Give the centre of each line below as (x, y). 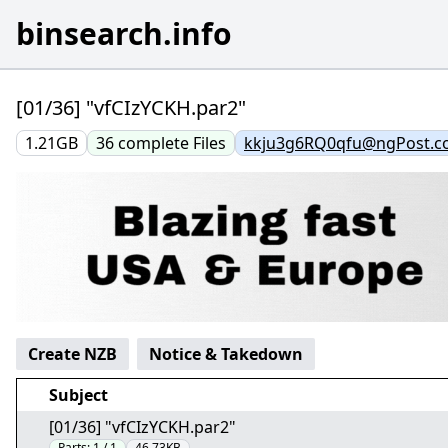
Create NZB (72, 354)
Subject (78, 395)
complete (155, 143)
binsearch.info (124, 33)
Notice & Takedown (226, 354)
